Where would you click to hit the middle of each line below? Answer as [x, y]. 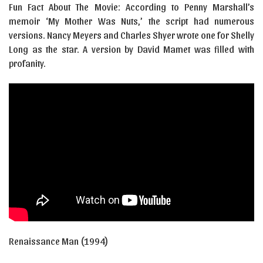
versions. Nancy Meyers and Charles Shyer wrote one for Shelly [131, 35]
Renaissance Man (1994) [59, 241]
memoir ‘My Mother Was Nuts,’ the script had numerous [131, 21]
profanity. [27, 63]
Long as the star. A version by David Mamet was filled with [131, 49]
